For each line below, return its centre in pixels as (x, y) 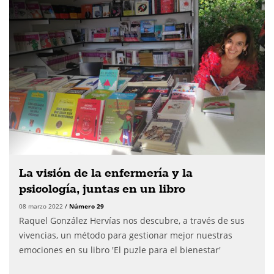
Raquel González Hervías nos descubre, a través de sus (132, 220)
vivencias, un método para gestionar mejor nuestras (126, 235)
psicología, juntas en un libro (102, 188)
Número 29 (87, 206)
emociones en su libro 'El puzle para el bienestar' (120, 250)
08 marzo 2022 (42, 206)
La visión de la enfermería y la (106, 172)
